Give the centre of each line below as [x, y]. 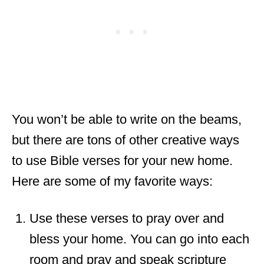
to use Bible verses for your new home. [122, 161]
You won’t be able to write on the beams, [127, 119]
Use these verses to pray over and [127, 218]
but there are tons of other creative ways [126, 140]
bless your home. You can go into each [139, 239]
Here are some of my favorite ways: [112, 181]
